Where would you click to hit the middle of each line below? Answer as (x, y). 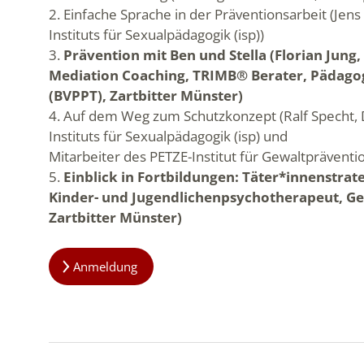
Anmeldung (106, 266)
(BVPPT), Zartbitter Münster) (146, 95)
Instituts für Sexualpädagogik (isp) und (168, 136)
